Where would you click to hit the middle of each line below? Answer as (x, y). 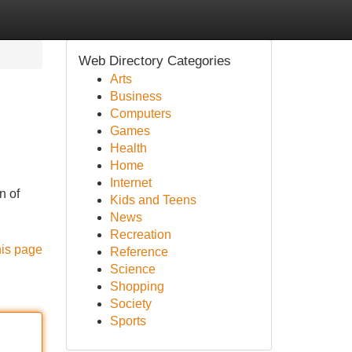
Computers (140, 114)
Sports (128, 321)
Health (128, 148)
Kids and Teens (153, 200)
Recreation (140, 235)
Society (130, 304)
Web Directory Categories (154, 61)
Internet (130, 183)
